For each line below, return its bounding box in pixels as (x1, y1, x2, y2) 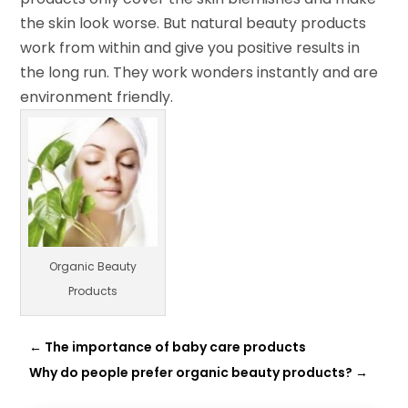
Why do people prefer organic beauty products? (29, 362, 353, 382)
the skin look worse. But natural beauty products (20, 12, 367, 34)
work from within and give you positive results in (20, 36, 361, 58)
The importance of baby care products (45, 337, 307, 356)
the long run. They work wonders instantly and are (20, 61, 379, 83)
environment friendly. (20, 86, 174, 107)
